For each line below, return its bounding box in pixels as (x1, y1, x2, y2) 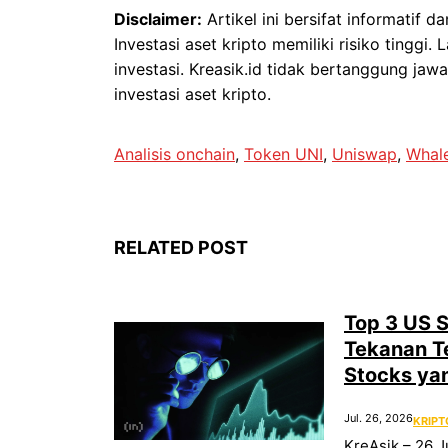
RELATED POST (114, 237, 248, 259)
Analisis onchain (114, 144, 235, 165)
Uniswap (332, 144, 397, 165)
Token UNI (244, 144, 323, 165)
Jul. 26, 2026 (344, 411, 413, 426)
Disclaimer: (114, 9, 202, 30)
